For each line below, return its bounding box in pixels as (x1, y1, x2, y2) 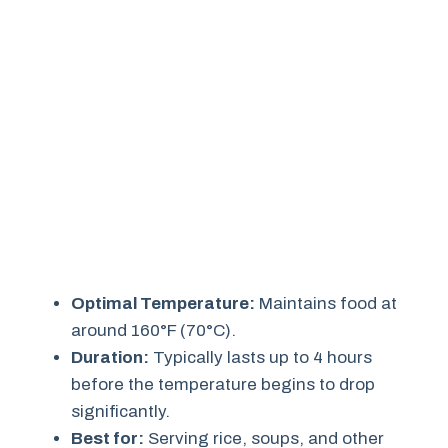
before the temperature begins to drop (71, 375, 375, 394)
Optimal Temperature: (71, 294, 255, 313)
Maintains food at (255, 294, 397, 313)
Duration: (71, 348, 149, 367)
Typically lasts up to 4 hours (149, 348, 372, 367)
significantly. (71, 402, 170, 421)
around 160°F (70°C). (71, 321, 236, 340)
